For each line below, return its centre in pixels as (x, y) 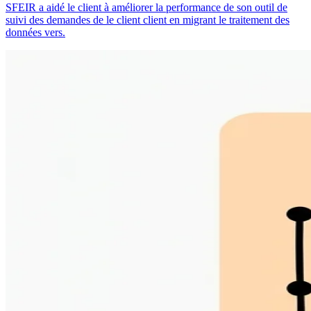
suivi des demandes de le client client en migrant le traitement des (148, 20)
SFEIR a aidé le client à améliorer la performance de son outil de (146, 8)
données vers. (35, 33)
